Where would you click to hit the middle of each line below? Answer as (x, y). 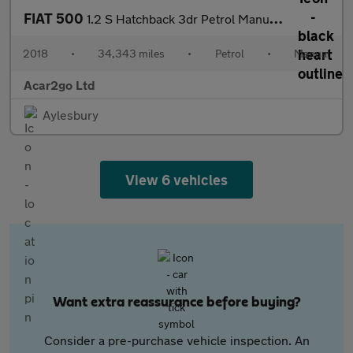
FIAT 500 (55, 18)
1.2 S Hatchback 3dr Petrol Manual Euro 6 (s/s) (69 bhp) (178, 19)
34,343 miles (132, 53)
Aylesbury (71, 115)
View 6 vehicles (176, 180)
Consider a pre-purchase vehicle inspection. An (176, 340)
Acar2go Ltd (59, 85)
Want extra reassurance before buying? (176, 303)
